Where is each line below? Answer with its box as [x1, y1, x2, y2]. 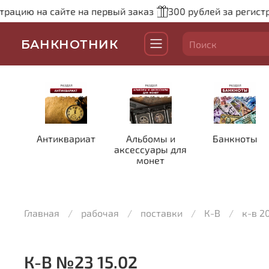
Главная [24, 207, 59, 219]
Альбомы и [125, 133, 175, 145]
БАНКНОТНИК [21, 36, 118, 52]
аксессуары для [114, 144, 187, 156]
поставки [141, 207, 183, 219]
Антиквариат [37, 133, 96, 145]
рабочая [81, 207, 119, 219]
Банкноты [212, 133, 258, 145]
